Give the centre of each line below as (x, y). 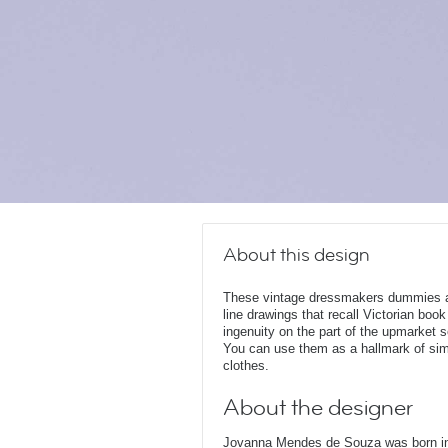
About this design (296, 255)
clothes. (246, 365)
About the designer (318, 408)
